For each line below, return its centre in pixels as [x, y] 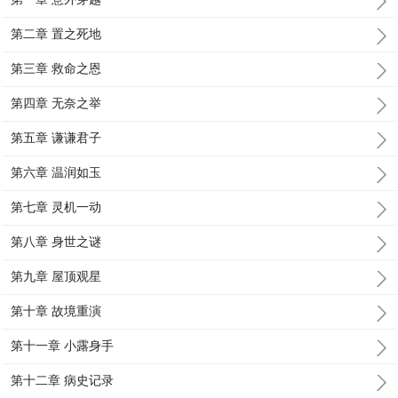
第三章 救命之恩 [56, 68]
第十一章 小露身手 [63, 346]
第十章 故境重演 [56, 311]
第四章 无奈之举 [56, 103]
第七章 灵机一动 [56, 207]
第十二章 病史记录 [63, 380]
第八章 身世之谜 [56, 242]
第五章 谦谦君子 [56, 138]
